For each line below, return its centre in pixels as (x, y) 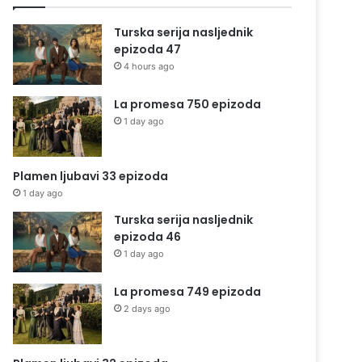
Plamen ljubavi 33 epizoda (91, 176)
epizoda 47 (148, 49)
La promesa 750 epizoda (188, 104)
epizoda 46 (148, 237)
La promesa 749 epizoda (188, 292)
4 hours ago (149, 66)
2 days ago (147, 309)
